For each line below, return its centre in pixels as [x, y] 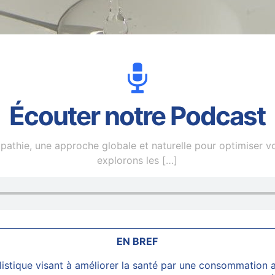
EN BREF [137, 241]
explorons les [128, 160]
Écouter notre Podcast [137, 116]
